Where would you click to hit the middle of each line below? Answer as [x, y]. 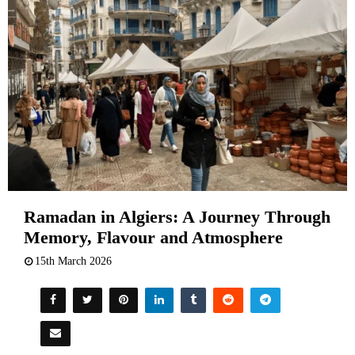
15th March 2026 [73, 261]
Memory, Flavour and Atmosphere [153, 238]
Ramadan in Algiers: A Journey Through [177, 217]
